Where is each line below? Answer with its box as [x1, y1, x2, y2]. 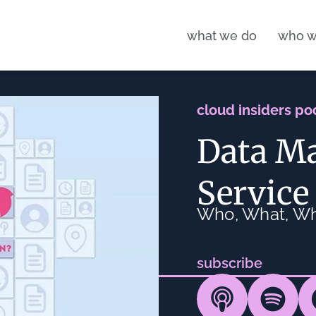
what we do [187, 28, 257, 43]
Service [196, 174, 309, 213]
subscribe [196, 255, 262, 272]
